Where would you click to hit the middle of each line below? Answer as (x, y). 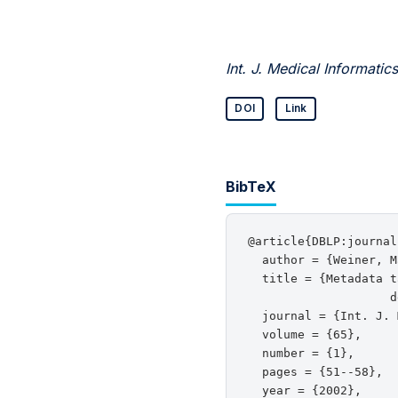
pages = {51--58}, (315, 372)
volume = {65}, (305, 335)
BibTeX (251, 186)
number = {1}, (301, 354)
